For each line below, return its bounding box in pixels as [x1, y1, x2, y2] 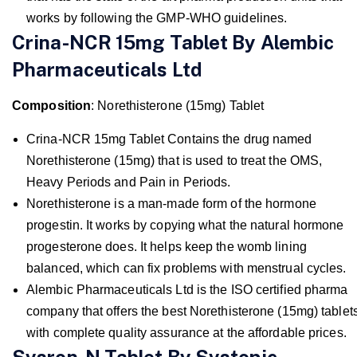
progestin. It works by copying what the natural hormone [26, 218, 344, 232]
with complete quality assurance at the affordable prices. [26, 325, 347, 339]
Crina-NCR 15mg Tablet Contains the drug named [26, 131, 312, 146]
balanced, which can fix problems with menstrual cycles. [26, 261, 347, 275]
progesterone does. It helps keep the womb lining [26, 239, 307, 253]
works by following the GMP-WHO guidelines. [26, 10, 288, 25]
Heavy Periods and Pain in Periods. [26, 175, 231, 189]
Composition [12, 98, 92, 112]
